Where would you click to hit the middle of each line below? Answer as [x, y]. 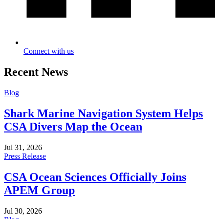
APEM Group [39, 190]
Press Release [25, 156]
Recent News [36, 72]
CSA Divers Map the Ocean [73, 126]
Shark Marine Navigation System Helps [103, 113]
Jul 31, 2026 [23, 147]
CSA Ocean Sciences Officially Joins [95, 177]
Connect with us [49, 51]
